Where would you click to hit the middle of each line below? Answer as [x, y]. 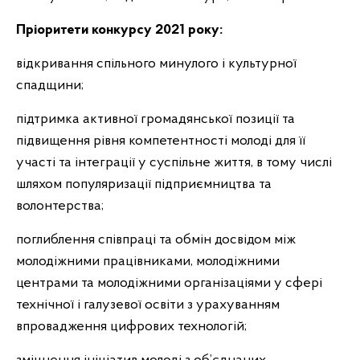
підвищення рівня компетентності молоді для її [161, 141]
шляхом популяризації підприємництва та [144, 184]
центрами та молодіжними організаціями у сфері [169, 283]
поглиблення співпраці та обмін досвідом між [156, 240]
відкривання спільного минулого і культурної [156, 64]
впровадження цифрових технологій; [131, 327]
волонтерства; [60, 206]
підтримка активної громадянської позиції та [155, 119]
